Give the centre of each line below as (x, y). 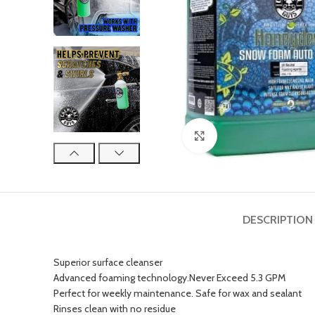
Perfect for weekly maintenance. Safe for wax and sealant (178, 294)
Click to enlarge (248, 136)
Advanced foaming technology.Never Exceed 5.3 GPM (169, 278)
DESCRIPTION (277, 220)
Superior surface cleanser (108, 263)
